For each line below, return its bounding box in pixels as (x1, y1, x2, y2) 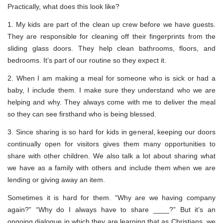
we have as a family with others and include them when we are (7, 163, 216, 172)
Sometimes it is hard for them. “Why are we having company (7, 193, 216, 202)
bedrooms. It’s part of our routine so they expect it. (7, 56, 166, 64)
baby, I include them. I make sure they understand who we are (7, 86, 216, 94)
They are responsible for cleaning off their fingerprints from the (7, 32, 216, 40)
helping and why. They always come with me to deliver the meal (7, 98, 216, 106)
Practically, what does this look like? (7, 2, 119, 10)
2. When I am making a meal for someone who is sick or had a (7, 74, 216, 82)
